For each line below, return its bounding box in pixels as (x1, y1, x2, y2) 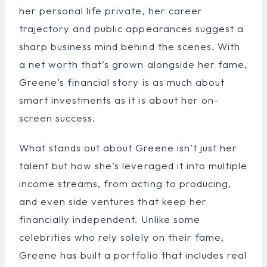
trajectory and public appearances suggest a (19, 21, 244, 35)
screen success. (19, 111, 96, 124)
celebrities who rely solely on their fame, (19, 230, 224, 243)
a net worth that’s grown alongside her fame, (19, 57, 247, 70)
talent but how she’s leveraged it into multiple (19, 159, 247, 172)
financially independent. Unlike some (19, 212, 200, 225)
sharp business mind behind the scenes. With (19, 39, 240, 52)
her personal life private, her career (19, 4, 203, 17)
